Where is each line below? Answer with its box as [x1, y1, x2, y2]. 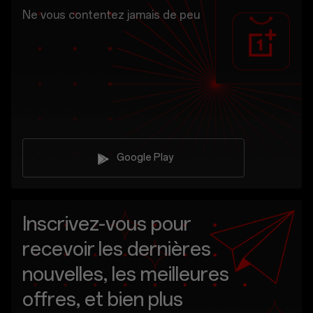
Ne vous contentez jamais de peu [22, 8, 200, 22]
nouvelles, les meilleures [22, 262, 229, 286]
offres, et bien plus [22, 287, 183, 311]
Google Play [116, 152, 173, 163]
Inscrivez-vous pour [22, 212, 191, 235]
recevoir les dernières [22, 237, 211, 261]
